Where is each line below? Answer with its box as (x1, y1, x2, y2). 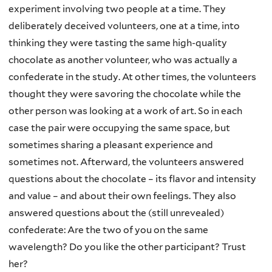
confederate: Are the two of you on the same (8, 223, 208, 236)
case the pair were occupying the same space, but (8, 121, 230, 134)
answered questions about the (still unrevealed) (8, 206, 224, 219)
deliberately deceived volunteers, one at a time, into (8, 19, 240, 32)
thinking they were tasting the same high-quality (8, 36, 227, 49)
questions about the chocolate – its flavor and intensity (8, 172, 256, 185)
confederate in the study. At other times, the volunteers (8, 70, 256, 83)
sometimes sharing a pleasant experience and (8, 138, 213, 151)
